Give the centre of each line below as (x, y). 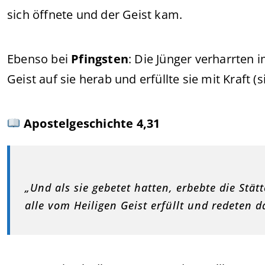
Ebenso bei (39, 59)
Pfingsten (100, 59)
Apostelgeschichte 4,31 (92, 123)
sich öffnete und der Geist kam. (95, 14)
